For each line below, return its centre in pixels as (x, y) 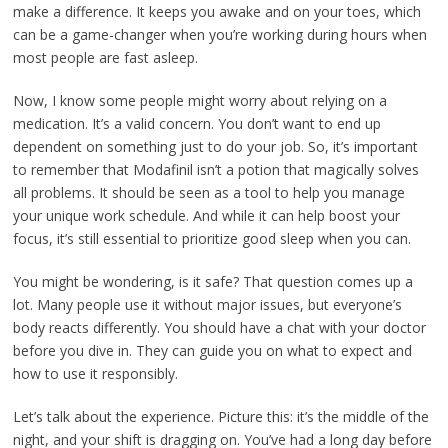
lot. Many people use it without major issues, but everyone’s (208, 304)
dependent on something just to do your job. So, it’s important (216, 146)
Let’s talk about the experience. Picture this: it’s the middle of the (221, 416)
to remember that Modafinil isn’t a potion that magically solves (216, 169)
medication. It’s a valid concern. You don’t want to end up (197, 123)
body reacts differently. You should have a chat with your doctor (220, 327)
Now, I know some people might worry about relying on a (200, 100)
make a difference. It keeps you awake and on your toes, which (217, 11)
